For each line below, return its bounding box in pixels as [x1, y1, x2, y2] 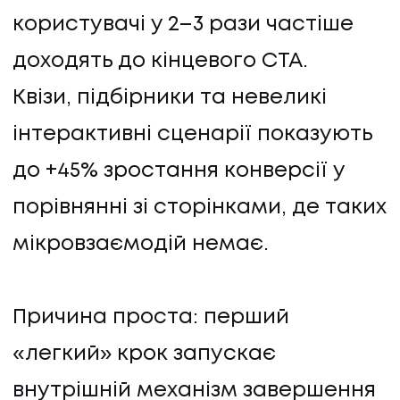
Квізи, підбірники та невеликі [12, 88, 327, 108]
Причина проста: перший [12, 308, 289, 328]
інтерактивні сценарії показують [12, 125, 372, 145]
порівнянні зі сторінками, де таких [12, 198, 387, 218]
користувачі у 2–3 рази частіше [12, 15, 354, 35]
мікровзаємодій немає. [12, 235, 269, 254]
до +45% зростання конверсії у [12, 162, 345, 181]
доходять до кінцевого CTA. [12, 52, 308, 71]
